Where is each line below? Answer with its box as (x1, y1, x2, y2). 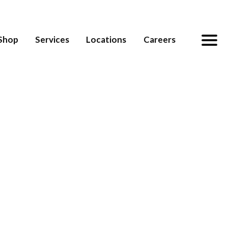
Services (35, 34, 70, 45)
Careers (143, 34, 176, 45)
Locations (86, 34, 127, 45)
